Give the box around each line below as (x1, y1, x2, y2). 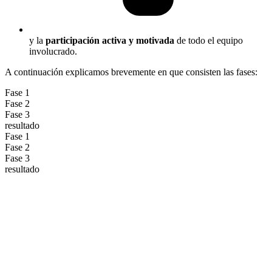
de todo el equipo (174, 35, 243, 46)
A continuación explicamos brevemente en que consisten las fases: (5, 67, 257, 78)
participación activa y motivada (46, 35, 174, 46)
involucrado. (29, 46, 77, 57)
